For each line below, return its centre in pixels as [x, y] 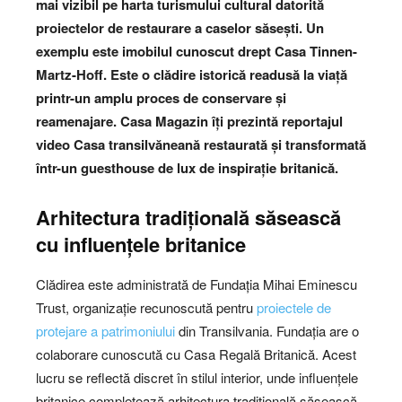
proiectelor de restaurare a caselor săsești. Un [180, 28]
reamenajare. [76, 122]
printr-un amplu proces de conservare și [161, 98]
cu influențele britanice [141, 245]
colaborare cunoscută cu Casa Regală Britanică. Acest [196, 354]
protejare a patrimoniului [105, 331]
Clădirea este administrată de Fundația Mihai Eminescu [197, 284]
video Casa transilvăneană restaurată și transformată [201, 145]
